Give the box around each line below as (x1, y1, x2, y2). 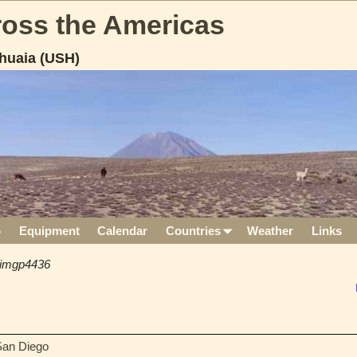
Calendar (97, 224, 147, 238)
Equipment (18, 224, 80, 238)
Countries (165, 224, 221, 238)
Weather (247, 224, 294, 238)
